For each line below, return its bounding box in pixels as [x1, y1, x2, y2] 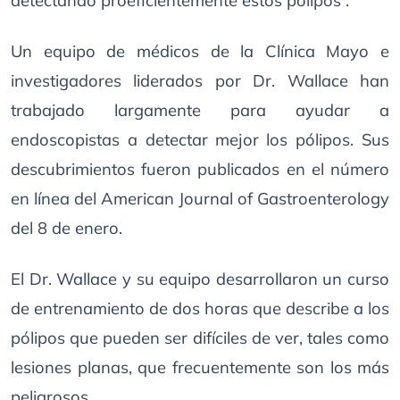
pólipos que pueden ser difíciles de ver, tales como [11, 328, 389, 348]
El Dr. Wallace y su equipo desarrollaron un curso [11, 269, 389, 289]
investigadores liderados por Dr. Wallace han [11, 71, 389, 91]
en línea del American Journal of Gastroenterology [11, 188, 389, 209]
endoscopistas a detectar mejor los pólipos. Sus [11, 129, 389, 150]
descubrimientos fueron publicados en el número [11, 159, 389, 179]
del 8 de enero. [11, 218, 122, 238]
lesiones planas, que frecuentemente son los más [11, 357, 389, 378]
